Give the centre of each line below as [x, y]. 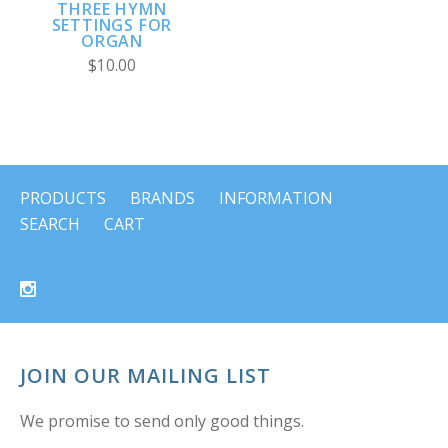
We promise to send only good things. [162, 421]
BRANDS [162, 198]
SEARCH [50, 224]
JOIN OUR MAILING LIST [145, 376]
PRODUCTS [63, 198]
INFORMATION [276, 198]
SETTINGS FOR [112, 24]
